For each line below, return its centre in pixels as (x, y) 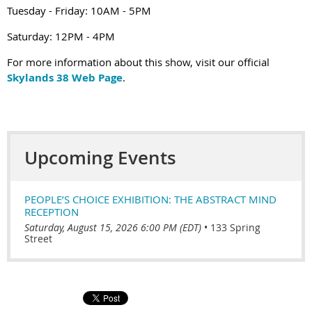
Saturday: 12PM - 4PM (61, 36)
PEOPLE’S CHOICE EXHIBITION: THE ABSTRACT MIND (150, 199)
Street (38, 239)
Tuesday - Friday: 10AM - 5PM (79, 10)
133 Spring (235, 227)
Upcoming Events (100, 158)
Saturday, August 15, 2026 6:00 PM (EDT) (113, 227)
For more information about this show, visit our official (138, 62)
